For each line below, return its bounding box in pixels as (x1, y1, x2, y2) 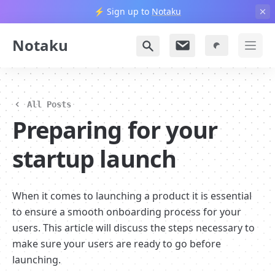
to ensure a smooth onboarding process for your (12, 205, 241, 219)
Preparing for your (12, 114, 217, 145)
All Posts (27, 99, 71, 109)
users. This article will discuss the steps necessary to (12, 221, 255, 234)
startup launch (12, 142, 176, 174)
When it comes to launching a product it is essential (12, 189, 252, 203)
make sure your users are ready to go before (12, 237, 221, 250)
